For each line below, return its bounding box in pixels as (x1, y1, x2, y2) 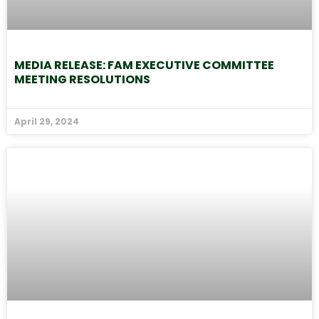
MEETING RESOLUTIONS (14, 71, 150, 88)
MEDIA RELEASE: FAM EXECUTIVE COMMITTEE (14, 57, 274, 74)
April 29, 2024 (14, 115, 79, 128)
